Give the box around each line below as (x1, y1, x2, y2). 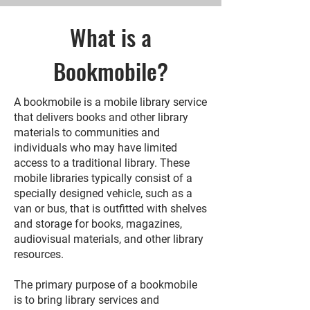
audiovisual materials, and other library (14, 232, 203, 246)
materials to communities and (14, 126, 160, 139)
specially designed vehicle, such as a (14, 187, 192, 200)
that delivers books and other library (14, 111, 188, 124)
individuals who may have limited (14, 141, 177, 154)
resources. (14, 248, 64, 261)
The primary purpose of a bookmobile (14, 278, 197, 291)
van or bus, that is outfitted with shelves (14, 202, 207, 215)
